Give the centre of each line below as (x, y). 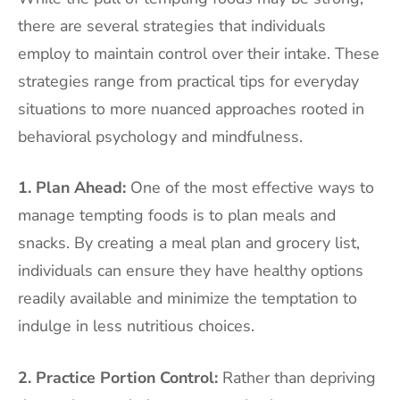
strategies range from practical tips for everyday (188, 81)
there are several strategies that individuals (172, 25)
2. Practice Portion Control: (118, 378)
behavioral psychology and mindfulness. (160, 136)
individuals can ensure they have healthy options (191, 271)
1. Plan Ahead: (72, 188)
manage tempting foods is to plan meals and (177, 216)
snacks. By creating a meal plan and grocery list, (189, 243)
